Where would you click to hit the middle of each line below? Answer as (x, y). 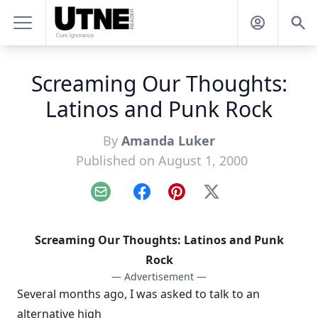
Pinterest (200, 199)
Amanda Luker (168, 141)
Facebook (166, 199)
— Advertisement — (159, 276)
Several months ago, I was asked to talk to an (138, 294)
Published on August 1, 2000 (162, 160)
